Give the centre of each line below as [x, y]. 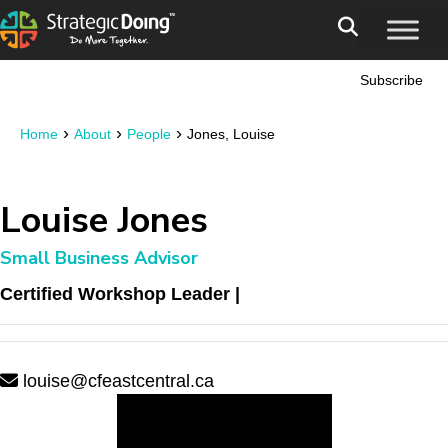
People [149, 134]
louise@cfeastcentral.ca [116, 381]
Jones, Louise [231, 134]
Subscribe [391, 80]
